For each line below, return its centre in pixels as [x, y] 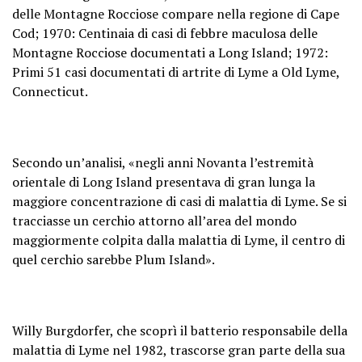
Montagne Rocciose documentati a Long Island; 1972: [170, 52]
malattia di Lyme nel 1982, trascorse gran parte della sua [179, 349]
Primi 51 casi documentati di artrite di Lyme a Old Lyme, [176, 72]
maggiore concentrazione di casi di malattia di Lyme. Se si [179, 201]
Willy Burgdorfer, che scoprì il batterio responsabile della [180, 330]
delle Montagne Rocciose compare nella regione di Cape [176, 13]
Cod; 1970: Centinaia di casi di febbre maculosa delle [165, 33]
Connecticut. [50, 91]
